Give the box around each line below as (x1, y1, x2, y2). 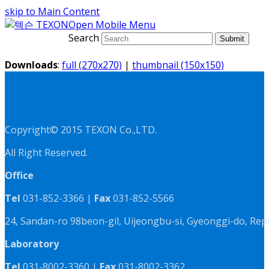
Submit (220, 34, 244, 43)
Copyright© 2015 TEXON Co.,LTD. (5, 123, 157, 136)
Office (5, 169, 34, 182)
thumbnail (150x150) (132, 58, 224, 71)
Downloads (5, 58, 58, 71)
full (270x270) (62, 58, 122, 71)
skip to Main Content (5, 5, 100, 18)
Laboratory (5, 237, 59, 250)
